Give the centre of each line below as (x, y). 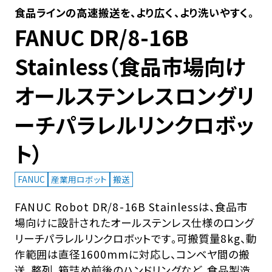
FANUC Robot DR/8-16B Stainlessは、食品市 (131, 206)
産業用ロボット (79, 179)
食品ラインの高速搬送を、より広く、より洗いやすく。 (134, 13)
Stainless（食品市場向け (130, 66)
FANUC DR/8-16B (101, 37)
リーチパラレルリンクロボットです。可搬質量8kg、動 (135, 238)
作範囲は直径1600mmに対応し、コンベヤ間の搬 (132, 254)
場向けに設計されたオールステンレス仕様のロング (134, 222)
